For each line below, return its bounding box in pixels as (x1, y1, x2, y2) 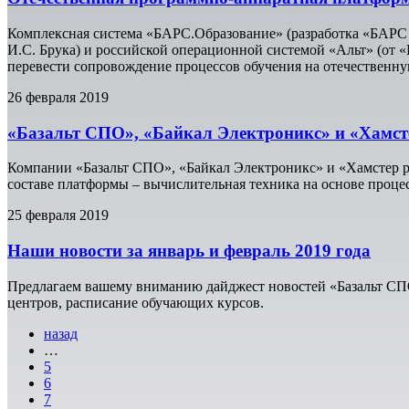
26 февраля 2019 (7, 89, 109, 105)
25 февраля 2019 (7, 207, 109, 224)
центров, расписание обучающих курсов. (7, 294, 264, 310)
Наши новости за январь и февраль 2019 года (7, 240, 371, 260)
